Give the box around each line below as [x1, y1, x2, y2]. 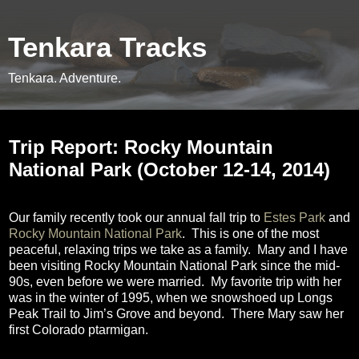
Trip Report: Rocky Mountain [9, 136, 273, 158]
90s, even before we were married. [9, 274, 204, 288]
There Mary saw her [231, 306, 344, 321]
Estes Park [264, 210, 325, 224]
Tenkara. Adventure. [8, 71, 121, 85]
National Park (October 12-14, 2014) [9, 159, 330, 180]
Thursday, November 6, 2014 [9, 119, 157, 131]
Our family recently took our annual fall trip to [9, 210, 264, 224]
